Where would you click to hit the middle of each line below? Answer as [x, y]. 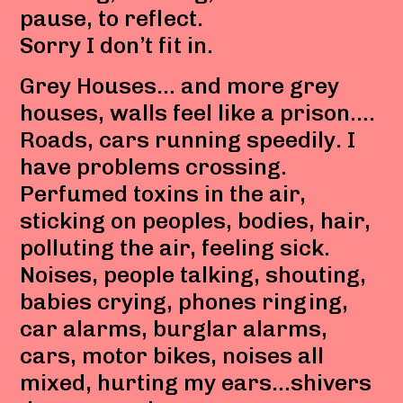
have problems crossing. [154, 166]
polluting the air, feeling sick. [175, 247]
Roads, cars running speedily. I [188, 139]
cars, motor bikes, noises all [172, 355]
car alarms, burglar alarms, [174, 328]
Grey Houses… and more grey [180, 85]
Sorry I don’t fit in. [117, 45]
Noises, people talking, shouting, [193, 274]
